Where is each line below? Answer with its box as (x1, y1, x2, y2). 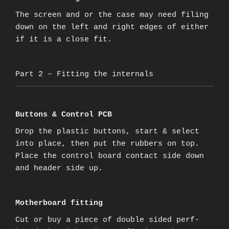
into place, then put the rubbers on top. (15, 139, 199, 148)
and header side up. (15, 164, 103, 173)
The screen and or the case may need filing (15, 11, 209, 20)
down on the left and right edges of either (15, 23, 209, 32)
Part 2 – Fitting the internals (15, 70, 153, 79)
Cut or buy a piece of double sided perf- (15, 216, 199, 224)
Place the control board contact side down (15, 151, 204, 161)
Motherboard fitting (15, 198, 103, 208)
